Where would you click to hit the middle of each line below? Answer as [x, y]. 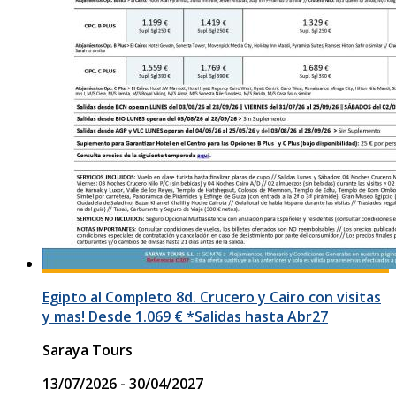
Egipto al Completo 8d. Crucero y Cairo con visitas [212, 297]
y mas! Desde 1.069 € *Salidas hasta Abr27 [185, 316]
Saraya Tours [88, 350]
